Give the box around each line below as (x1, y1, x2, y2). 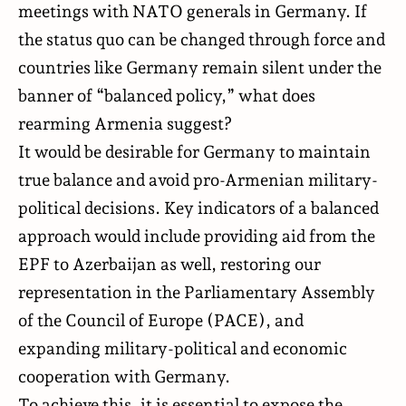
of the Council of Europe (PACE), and (18, 309, 304, 330)
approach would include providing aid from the (18, 225, 375, 246)
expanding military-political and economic (18, 337, 347, 358)
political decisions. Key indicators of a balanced (18, 197, 379, 217)
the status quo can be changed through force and (18, 28, 385, 49)
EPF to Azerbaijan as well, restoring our (18, 253, 321, 274)
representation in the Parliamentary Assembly (18, 281, 375, 302)
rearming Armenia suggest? (18, 112, 232, 133)
